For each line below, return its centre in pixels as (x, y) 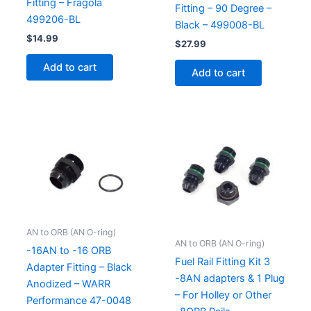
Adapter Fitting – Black (79, 267)
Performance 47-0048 (78, 300)
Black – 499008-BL (219, 25)
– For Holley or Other (223, 295)
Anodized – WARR (68, 284)
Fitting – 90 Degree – (223, 8)
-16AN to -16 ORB (68, 250)
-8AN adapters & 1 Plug (229, 278)
